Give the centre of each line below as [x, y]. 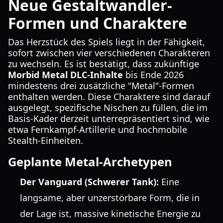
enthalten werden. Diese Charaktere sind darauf [109, 97]
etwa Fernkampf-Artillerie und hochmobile [98, 129]
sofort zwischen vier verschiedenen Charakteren [109, 53]
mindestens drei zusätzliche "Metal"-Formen [101, 86]
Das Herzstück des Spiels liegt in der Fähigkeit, [107, 42]
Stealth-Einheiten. [46, 140]
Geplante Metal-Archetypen [90, 162]
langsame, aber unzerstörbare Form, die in [110, 198]
